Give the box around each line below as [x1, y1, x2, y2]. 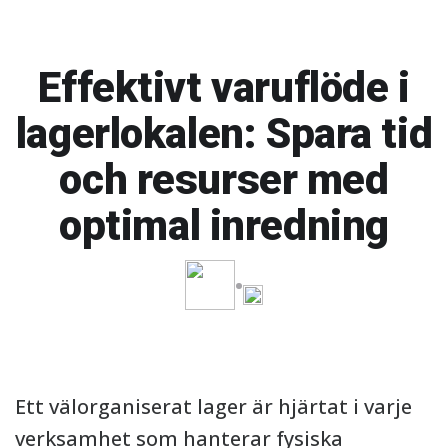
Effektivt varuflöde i [38, 63, 410, 112]
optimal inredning [59, 201, 389, 250]
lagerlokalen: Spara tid [15, 109, 433, 158]
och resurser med [59, 155, 389, 204]
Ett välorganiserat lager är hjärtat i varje [15, 393, 412, 420]
